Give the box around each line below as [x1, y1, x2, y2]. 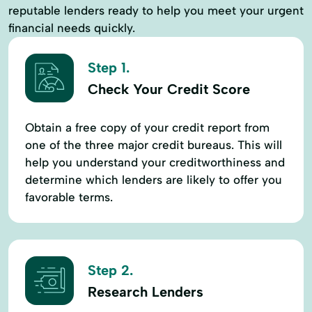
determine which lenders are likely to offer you [25, 172, 282, 187]
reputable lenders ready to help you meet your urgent [8, 3, 304, 17]
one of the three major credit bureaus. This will [25, 137, 282, 152]
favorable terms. [25, 189, 113, 204]
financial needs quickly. [8, 20, 135, 35]
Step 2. [88, 262, 133, 279]
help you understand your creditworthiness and [25, 155, 285, 169]
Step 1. [88, 59, 130, 77]
